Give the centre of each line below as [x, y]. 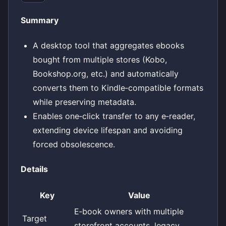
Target [35, 219]
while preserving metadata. [84, 102]
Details [34, 169]
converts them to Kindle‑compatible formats [118, 88]
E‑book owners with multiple [129, 212]
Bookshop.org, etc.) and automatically [106, 73]
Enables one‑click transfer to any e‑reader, [114, 116]
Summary [40, 20]
